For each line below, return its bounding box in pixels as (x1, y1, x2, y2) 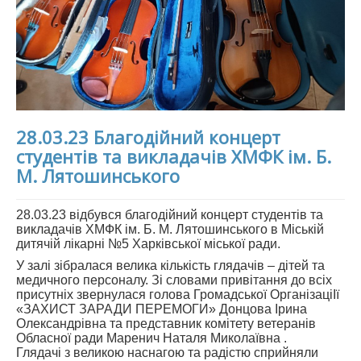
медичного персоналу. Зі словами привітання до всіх (16, 272, 332, 287)
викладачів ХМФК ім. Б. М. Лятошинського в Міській (16, 222, 324, 236)
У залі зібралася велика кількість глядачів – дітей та (16, 258, 325, 272)
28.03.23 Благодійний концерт (16, 124, 280, 149)
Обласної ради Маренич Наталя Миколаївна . (16, 330, 287, 345)
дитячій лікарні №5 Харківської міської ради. (16, 236, 280, 251)
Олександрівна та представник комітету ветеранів (16, 316, 316, 330)
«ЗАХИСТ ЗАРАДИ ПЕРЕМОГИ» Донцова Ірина (16, 301, 307, 316)
